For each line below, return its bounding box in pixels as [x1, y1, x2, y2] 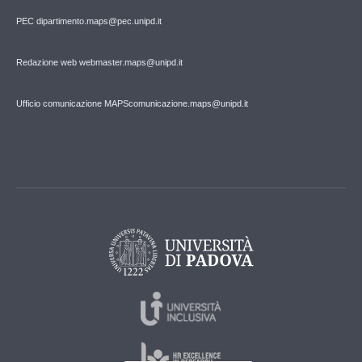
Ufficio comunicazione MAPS [16, 98, 128, 108]
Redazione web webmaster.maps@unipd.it [16, 57, 183, 67]
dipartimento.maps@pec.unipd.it [36, 15, 162, 26]
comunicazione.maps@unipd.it [128, 98, 248, 108]
